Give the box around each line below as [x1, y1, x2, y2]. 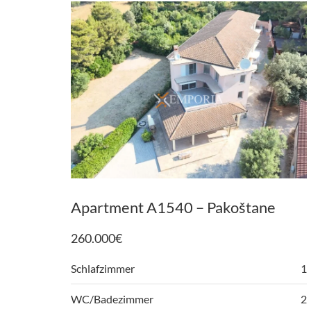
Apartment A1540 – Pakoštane [71, 198, 276, 217]
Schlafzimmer [71, 262, 135, 275]
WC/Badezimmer [71, 292, 153, 305]
